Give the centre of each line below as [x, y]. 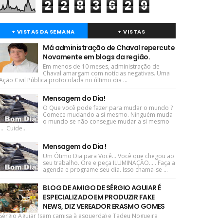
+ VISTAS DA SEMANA [43, 32]
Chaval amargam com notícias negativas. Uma [107, 73]
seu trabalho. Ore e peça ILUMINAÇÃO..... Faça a [109, 163]
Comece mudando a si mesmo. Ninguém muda [108, 115]
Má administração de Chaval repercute [109, 48]
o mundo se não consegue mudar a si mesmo [106, 121]
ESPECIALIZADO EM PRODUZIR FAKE [99, 197]
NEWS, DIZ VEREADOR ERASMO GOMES [104, 206]
